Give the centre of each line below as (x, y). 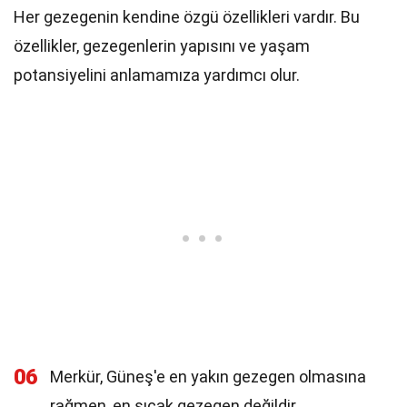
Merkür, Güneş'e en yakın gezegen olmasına (208, 377)
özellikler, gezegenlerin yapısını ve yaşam (162, 46)
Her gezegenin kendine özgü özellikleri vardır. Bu (187, 17)
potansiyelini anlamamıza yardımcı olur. (157, 75)
